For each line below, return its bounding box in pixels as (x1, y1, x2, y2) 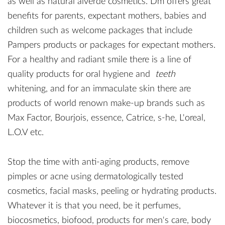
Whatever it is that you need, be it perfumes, (8, 201, 181, 210)
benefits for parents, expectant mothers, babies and (8, 12, 206, 21)
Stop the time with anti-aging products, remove (8, 158, 189, 167)
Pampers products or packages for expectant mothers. (8, 41, 215, 50)
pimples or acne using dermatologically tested (8, 172, 183, 181)
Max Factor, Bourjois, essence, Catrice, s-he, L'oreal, (8, 114, 205, 123)
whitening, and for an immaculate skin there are (8, 84, 191, 93)
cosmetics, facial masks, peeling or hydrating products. (8, 187, 216, 196)
